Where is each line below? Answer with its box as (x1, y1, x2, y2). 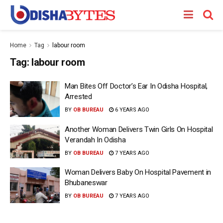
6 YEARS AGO (113, 107, 149, 113)
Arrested (65, 92, 92, 101)
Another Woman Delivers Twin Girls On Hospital (65, 124, 213, 134)
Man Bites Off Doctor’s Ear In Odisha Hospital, (65, 82, 208, 91)
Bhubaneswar (65, 178, 108, 187)
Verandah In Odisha (65, 135, 126, 144)
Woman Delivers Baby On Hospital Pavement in (65, 168, 212, 177)
